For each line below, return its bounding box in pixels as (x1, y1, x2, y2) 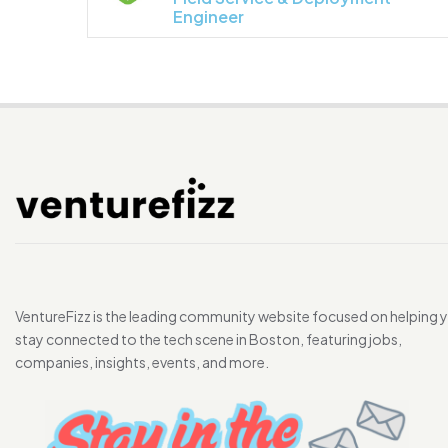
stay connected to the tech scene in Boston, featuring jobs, (15, 330, 402, 349)
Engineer (173, 6, 244, 28)
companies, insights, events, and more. (15, 353, 269, 372)
